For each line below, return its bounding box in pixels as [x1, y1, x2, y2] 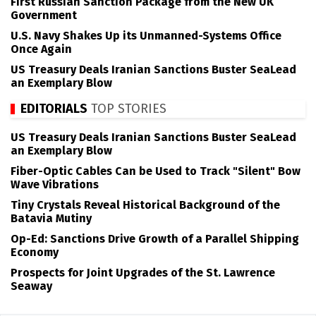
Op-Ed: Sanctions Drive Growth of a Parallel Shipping [11, 231, 299, 245]
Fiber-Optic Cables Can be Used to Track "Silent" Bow [11, 164, 300, 178]
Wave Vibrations [11, 177, 99, 191]
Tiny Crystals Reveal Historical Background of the [11, 197, 280, 212]
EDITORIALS [20, 101, 87, 117]
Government [11, 8, 77, 23]
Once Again [11, 42, 72, 56]
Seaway [11, 279, 52, 293]
